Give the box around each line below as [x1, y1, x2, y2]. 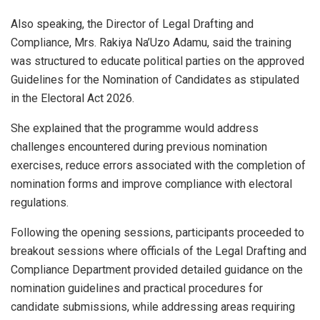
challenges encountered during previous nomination [11, 139, 267, 154]
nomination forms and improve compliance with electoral [11, 176, 292, 191]
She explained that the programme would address [11, 121, 259, 135]
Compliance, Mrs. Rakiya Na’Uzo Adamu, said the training [11, 35, 291, 49]
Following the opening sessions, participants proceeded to [11, 225, 304, 239]
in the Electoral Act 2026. [11, 91, 134, 105]
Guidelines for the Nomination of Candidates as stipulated [11, 72, 299, 86]
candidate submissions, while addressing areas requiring [11, 299, 295, 314]
